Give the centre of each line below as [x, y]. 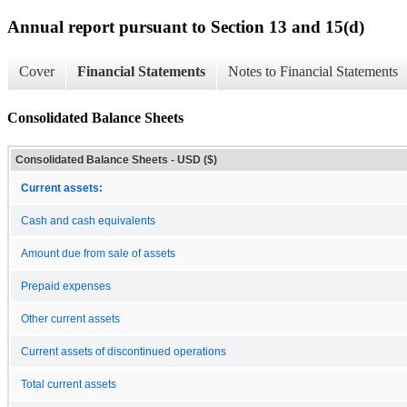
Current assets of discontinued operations [124, 351]
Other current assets [70, 318]
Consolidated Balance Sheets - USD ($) [116, 159]
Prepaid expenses [66, 286]
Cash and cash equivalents [88, 220]
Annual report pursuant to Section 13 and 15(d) [186, 26]
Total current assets [69, 384]
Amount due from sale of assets [98, 253]
